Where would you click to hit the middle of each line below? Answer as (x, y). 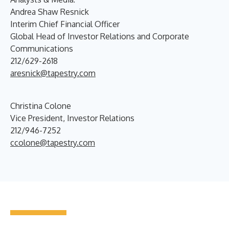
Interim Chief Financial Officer (65, 24)
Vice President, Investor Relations (72, 118)
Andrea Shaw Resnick (50, 12)
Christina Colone (41, 106)
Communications (42, 48)
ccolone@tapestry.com (53, 142)
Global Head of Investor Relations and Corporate (100, 36)
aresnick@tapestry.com (53, 73)
